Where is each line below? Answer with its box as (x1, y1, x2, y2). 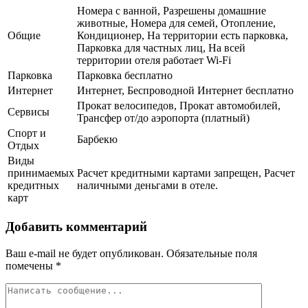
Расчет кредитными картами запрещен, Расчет (77, 167, 295, 179)
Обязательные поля (164, 247, 257, 259)
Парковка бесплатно (77, 69, 173, 82)
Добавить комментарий (5, 219, 147, 234)
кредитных (8, 179, 59, 192)
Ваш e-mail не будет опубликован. (5, 247, 164, 259)
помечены (5, 259, 56, 272)
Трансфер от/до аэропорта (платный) (77, 112, 250, 124)
